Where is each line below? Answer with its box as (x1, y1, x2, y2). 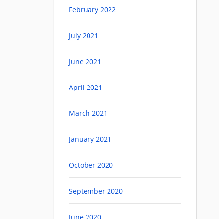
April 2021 (69, 83, 102, 92)
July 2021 (69, 31, 98, 41)
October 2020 (69, 160, 113, 170)
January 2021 (69, 134, 111, 144)
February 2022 (69, 5, 116, 15)
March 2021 (69, 109, 108, 118)
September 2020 (69, 186, 123, 196)
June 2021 (69, 57, 101, 66)
